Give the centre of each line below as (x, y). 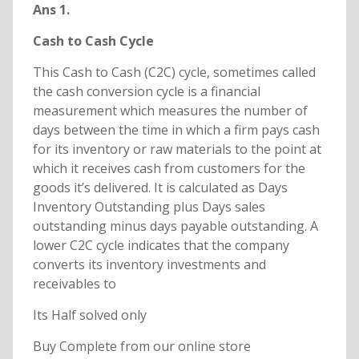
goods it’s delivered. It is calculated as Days (160, 188)
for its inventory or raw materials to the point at (177, 149)
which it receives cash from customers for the (169, 169)
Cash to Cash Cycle (93, 41)
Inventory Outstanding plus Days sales (149, 207)
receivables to (74, 284)
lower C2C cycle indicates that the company (161, 246)
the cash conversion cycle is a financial (146, 92)
